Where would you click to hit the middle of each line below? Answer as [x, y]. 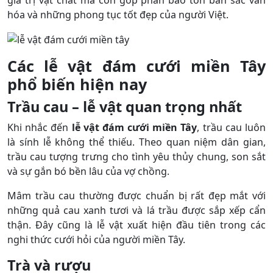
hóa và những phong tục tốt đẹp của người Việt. [118, 14]
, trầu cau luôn [232, 128]
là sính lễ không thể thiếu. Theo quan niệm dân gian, [136, 142]
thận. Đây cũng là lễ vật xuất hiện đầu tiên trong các [136, 225]
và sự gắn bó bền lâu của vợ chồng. [88, 172]
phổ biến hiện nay [77, 84]
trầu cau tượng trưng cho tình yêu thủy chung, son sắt [136, 157]
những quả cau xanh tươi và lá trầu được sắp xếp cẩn [136, 211]
